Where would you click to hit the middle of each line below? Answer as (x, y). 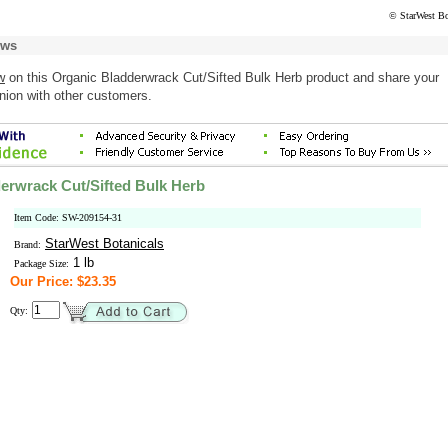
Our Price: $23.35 (63, 281)
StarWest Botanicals (104, 243)
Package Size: (41, 263)
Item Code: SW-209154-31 (68, 217)
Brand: (27, 244)
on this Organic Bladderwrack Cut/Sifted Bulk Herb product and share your (222, 78)
